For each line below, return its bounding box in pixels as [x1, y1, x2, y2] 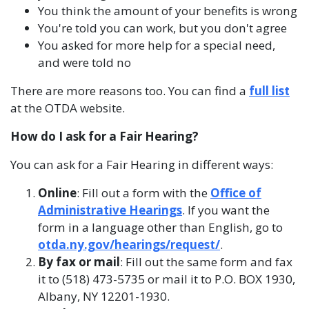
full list [249, 83, 290, 99]
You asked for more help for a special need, [38, 37, 275, 53]
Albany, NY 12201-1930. [38, 288, 170, 304]
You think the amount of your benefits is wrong [38, 3, 297, 19]
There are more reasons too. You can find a [10, 83, 249, 99]
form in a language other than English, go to [38, 219, 283, 235]
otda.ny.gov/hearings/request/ [38, 237, 220, 252]
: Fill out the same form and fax [120, 254, 292, 270]
